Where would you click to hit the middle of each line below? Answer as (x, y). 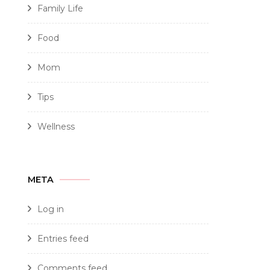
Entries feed (63, 238)
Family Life (60, 8)
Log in (51, 209)
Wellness (56, 126)
